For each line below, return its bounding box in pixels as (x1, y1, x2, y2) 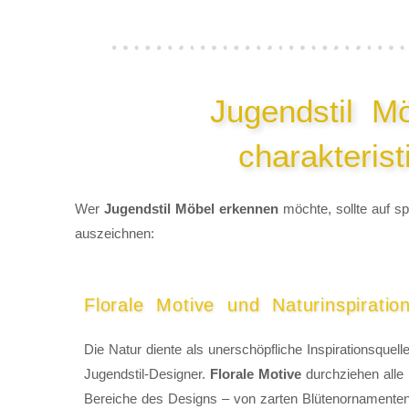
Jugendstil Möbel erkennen (104, 201, 278, 217)
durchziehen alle (301, 366, 404, 383)
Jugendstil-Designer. (84, 366, 210, 383)
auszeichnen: (75, 225, 154, 242)
